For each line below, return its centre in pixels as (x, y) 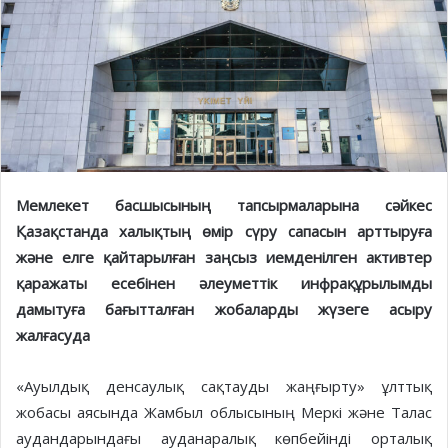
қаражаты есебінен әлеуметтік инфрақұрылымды (224, 283)
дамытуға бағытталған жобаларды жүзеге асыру (224, 309)
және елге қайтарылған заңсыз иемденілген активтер (224, 257)
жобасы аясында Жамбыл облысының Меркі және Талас (224, 412)
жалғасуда (53, 335)
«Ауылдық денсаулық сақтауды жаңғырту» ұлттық (224, 386)
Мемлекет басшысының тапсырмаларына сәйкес (224, 205)
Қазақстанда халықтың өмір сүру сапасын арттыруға (224, 231)
